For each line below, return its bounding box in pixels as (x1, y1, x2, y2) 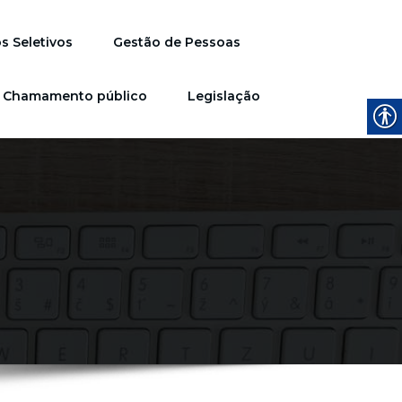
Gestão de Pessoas (113, 34, 241, 50)
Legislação (188, 88, 261, 104)
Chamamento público (3, 88, 148, 104)
